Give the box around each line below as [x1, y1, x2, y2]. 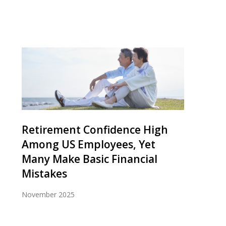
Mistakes [22, 166, 67, 181]
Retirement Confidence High [22, 123, 168, 137]
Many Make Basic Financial [22, 152, 157, 166]
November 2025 [22, 190, 75, 199]
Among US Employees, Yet [22, 137, 155, 151]
